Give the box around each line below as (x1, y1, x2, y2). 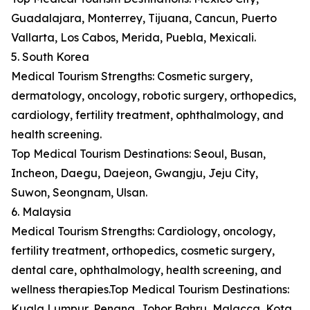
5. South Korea (11, 50, 89, 64)
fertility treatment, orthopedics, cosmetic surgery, (11, 244, 275, 258)
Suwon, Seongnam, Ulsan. (11, 185, 147, 200)
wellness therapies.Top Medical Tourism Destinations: (11, 282, 289, 297)
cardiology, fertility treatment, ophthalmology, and (11, 108, 284, 122)
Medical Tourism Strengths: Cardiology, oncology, (11, 224, 275, 239)
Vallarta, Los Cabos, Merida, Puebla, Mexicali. (11, 30, 256, 45)
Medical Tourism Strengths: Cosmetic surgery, (11, 69, 253, 84)
